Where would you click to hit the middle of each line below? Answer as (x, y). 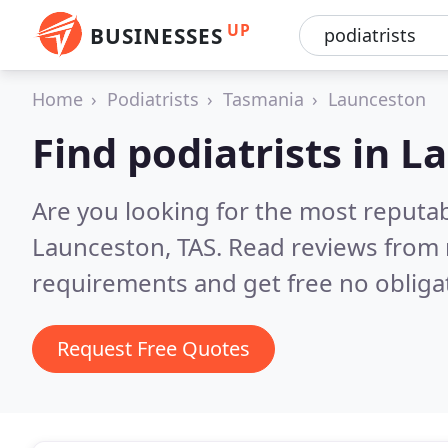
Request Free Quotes (153, 348)
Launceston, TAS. (130, 246)
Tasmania (263, 99)
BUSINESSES (156, 36)
